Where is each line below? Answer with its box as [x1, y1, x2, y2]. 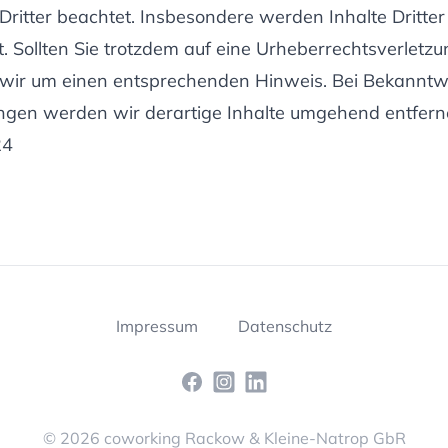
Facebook [179, 371, 251, 391]
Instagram [211, 371, 288, 391]
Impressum [116, 316, 198, 336]
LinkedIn [243, 371, 305, 391]
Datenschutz [238, 316, 332, 336]
